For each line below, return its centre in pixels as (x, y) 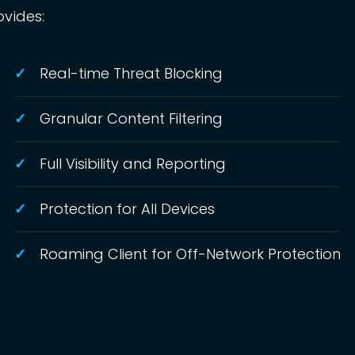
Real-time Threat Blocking (131, 73)
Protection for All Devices (127, 209)
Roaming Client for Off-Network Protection (190, 254)
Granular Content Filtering (131, 118)
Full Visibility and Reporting (133, 164)
